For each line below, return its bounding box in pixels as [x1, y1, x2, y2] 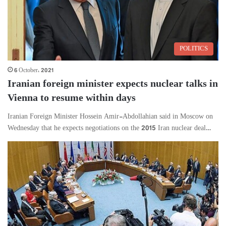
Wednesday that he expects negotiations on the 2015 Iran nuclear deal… [8, 123, 211, 135]
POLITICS [180, 43, 208, 55]
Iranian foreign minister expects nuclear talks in [8, 76, 218, 93]
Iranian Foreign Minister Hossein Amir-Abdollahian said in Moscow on [8, 111, 213, 123]
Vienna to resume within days [8, 90, 136, 107]
